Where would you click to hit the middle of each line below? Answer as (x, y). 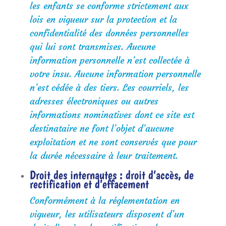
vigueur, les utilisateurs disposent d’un (107, 214)
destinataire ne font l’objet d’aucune (101, 128)
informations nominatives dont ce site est (112, 115)
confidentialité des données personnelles (109, 33)
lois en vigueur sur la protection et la (103, 19)
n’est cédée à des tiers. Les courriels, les (109, 88)
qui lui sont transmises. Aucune (92, 47)
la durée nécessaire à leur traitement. (104, 156)
